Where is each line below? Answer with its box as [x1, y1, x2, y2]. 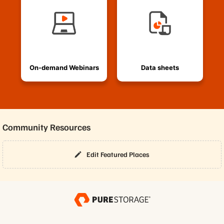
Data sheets [141, 63, 179, 71]
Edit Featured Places [86, 150, 149, 159]
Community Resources [2, 121, 90, 132]
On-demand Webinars [29, 63, 99, 71]
